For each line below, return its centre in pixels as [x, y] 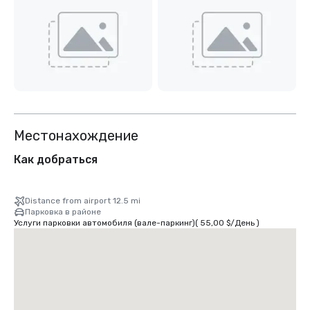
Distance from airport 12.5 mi [83, 201]
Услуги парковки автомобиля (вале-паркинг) [104, 223]
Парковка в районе [63, 212]
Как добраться [56, 160]
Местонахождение [76, 136]
